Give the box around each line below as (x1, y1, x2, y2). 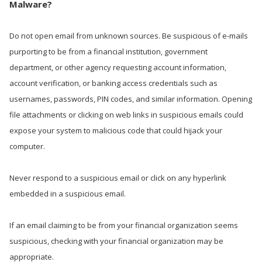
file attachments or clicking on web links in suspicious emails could (9, 109, 243, 120)
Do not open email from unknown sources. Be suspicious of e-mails (9, 30, 248, 41)
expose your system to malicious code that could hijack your (9, 125, 222, 136)
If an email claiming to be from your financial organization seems (9, 220, 238, 230)
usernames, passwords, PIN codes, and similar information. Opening (9, 94, 252, 104)
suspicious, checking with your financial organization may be (9, 236, 223, 246)
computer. (9, 141, 45, 151)
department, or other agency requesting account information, (9, 62, 226, 73)
